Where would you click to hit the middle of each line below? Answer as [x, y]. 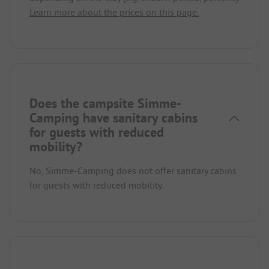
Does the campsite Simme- [105, 104]
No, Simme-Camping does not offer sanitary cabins [133, 171]
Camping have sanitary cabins [113, 118]
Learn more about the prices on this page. [114, 12]
